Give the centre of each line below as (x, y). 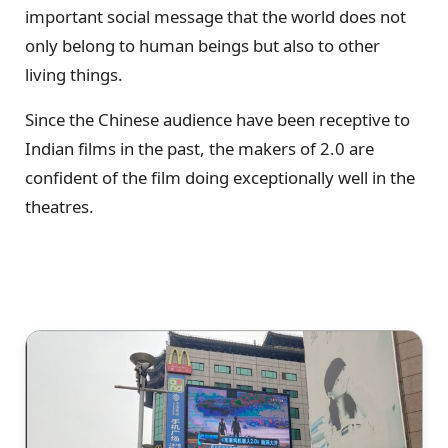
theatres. (59, 207)
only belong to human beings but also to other (202, 45)
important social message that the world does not (215, 16)
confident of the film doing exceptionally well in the (220, 178)
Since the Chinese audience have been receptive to (217, 120)
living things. (74, 74)
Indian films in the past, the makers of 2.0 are (199, 149)
